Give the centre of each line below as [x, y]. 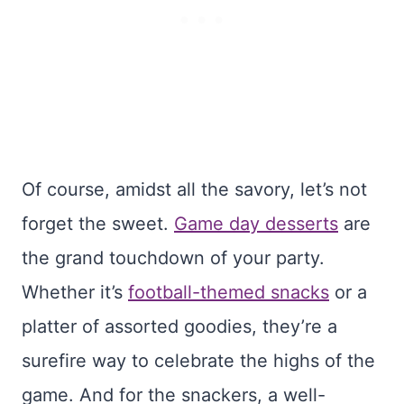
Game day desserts [256, 224]
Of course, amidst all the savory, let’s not [194, 190]
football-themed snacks [229, 293]
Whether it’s [75, 293]
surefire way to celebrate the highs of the [198, 361]
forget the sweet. [98, 224]
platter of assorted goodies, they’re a [179, 327]
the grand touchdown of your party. [173, 258]
